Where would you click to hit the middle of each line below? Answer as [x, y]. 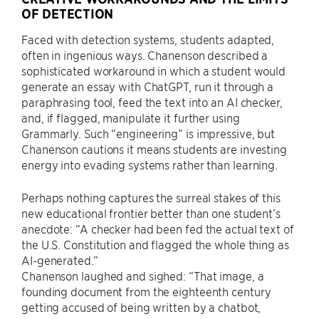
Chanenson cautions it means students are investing [154, 148]
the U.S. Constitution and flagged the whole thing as [155, 244]
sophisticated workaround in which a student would [154, 70]
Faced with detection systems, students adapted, [148, 39]
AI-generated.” [60, 260]
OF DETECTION [67, 14]
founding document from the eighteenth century [146, 291]
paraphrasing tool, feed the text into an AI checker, [152, 101]
